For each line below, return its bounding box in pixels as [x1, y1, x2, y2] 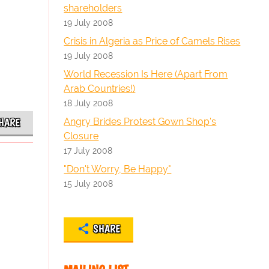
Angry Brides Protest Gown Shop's [64, 116, 217, 127]
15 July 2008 [64, 178, 113, 189]
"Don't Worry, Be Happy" [64, 163, 172, 175]
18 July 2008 [64, 98, 113, 108]
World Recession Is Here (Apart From [64, 68, 228, 80]
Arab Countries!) [64, 83, 136, 94]
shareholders [64, 2, 122, 14]
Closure [64, 130, 99, 142]
